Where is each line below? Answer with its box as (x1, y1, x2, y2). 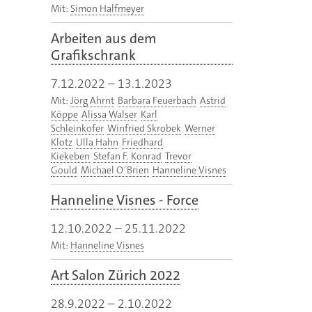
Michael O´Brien (81, 164, 149, 177)
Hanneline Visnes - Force (51, 191, 198, 210)
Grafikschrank (51, 46, 136, 65)
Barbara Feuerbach (118, 94, 196, 107)
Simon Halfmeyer (70, 2, 144, 15)
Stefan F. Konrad (93, 150, 162, 163)
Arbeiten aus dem (51, 29, 157, 48)
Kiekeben (51, 150, 90, 163)
